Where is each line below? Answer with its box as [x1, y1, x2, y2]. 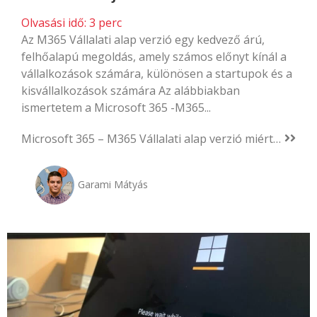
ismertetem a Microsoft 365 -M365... [21, 99, 211, 115]
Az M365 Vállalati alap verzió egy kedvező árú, [21, 31, 265, 47]
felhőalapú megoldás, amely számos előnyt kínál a [21, 48, 287, 64]
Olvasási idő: [21, 14, 86, 30]
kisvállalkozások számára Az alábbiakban [21, 82, 240, 98]
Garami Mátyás [78, 177, 148, 191]
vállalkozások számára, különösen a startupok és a [21, 65, 292, 81]
